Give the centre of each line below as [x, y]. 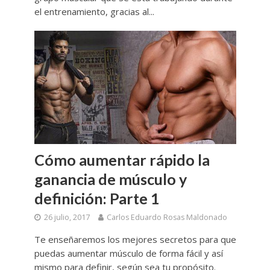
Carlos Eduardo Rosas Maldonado [167, 217]
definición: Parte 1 [97, 198]
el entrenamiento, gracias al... [94, 11]
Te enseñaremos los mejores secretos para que [135, 239]
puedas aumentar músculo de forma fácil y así [128, 253]
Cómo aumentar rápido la [122, 159]
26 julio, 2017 [67, 217]
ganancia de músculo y [110, 179]
